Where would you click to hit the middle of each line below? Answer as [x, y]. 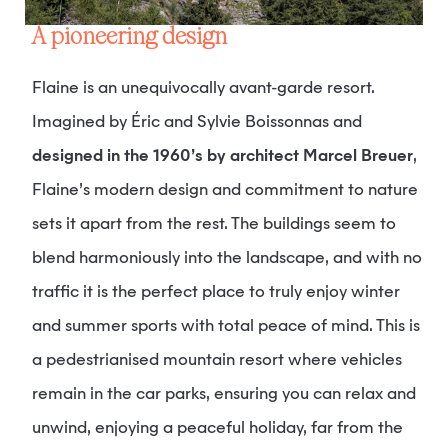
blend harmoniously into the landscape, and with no [227, 259]
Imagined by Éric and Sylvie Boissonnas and [197, 123]
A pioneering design [136, 38]
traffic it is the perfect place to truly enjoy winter [216, 293]
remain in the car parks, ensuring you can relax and [224, 395]
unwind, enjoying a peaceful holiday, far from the [217, 429]
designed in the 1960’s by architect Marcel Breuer [222, 157]
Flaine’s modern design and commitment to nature [225, 191]
